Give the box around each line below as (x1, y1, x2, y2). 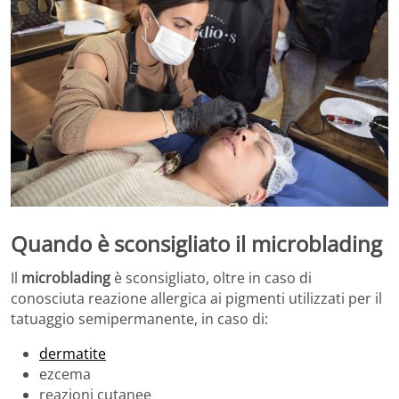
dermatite (39, 343, 106, 363)
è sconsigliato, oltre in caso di (110, 267, 312, 288)
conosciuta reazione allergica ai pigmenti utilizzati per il (11, 288, 382, 308)
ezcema (39, 363, 91, 384)
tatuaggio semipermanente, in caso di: (11, 308, 268, 329)
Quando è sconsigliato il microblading (11, 229, 382, 259)
